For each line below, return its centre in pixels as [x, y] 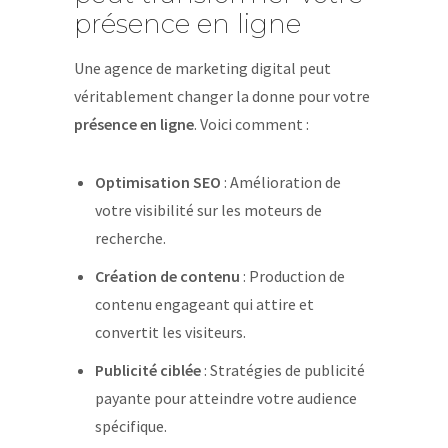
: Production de [292, 276]
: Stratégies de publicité [282, 370]
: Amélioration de [280, 182]
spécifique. [130, 426]
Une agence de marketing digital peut [202, 68]
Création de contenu [167, 276]
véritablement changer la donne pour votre [222, 96]
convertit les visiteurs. [170, 332]
